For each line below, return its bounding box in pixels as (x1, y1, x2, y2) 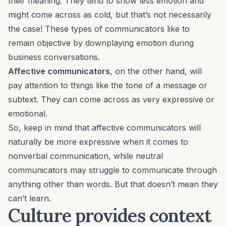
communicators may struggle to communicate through (8, 165, 217, 176)
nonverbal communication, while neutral (8, 151, 163, 161)
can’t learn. (8, 193, 51, 204)
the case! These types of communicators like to (8, 24, 190, 34)
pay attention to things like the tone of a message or (8, 80, 207, 91)
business (8, 52, 44, 63)
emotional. (8, 108, 50, 119)
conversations (44, 52, 98, 63)
